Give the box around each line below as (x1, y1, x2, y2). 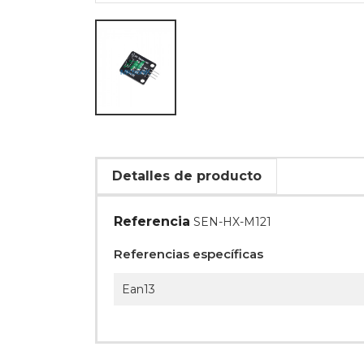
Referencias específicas (114, 245, 263, 262)
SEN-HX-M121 (193, 214, 271, 229)
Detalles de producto (112, 167, 262, 184)
